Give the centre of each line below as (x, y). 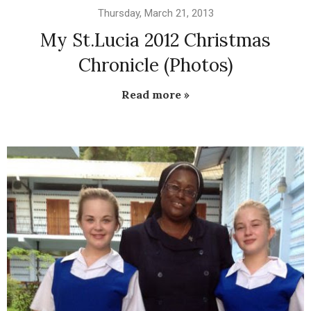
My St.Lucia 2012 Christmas (155, 40)
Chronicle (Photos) (155, 65)
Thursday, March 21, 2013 (155, 14)
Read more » (155, 95)
